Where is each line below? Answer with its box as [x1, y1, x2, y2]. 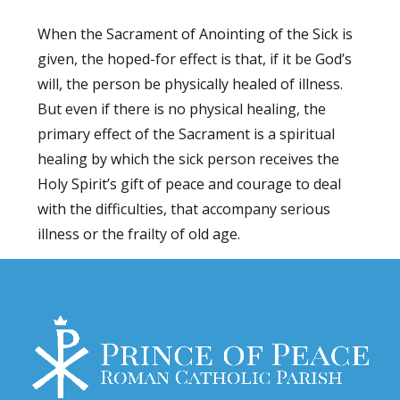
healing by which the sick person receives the [37, 149, 340, 170]
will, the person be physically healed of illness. [37, 74, 344, 95]
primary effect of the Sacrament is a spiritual [37, 124, 336, 145]
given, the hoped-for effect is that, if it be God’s [37, 49, 353, 70]
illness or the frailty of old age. [37, 224, 241, 245]
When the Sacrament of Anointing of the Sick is [37, 24, 354, 45]
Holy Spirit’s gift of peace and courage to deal [37, 174, 342, 195]
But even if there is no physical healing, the [37, 99, 327, 120]
